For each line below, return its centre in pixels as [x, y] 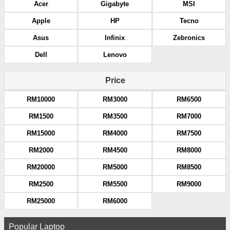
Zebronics [189, 38]
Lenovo [115, 55]
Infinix [115, 38]
